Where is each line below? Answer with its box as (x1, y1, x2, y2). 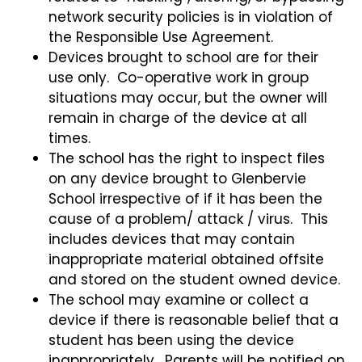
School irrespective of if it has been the (48, 189, 322, 209)
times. (48, 128, 90, 149)
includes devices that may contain (48, 229, 295, 250)
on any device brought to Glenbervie (48, 169, 306, 189)
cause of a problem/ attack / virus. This (48, 209, 328, 229)
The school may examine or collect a (48, 290, 309, 310)
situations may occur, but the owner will (48, 88, 327, 108)
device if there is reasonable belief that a (48, 310, 339, 330)
